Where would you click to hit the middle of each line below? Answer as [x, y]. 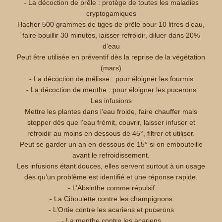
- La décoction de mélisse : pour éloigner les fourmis [111, 79]
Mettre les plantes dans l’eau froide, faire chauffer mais [111, 111]
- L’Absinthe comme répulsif [111, 188]
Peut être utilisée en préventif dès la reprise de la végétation [111, 57]
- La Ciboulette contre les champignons [111, 199]
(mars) [111, 68]
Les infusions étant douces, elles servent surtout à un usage [111, 166]
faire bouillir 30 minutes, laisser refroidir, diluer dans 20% [111, 35]
